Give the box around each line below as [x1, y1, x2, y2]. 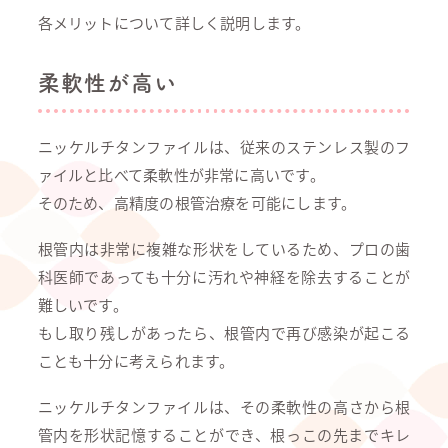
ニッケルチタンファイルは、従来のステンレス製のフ [37, 136, 411, 157]
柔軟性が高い [37, 72, 178, 94]
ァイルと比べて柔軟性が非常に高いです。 [37, 164, 325, 185]
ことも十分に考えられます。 [37, 350, 235, 371]
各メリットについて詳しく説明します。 [37, 12, 311, 33]
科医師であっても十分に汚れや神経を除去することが [37, 266, 411, 287]
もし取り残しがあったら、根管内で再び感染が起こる [37, 322, 411, 343]
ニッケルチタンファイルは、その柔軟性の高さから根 [37, 396, 411, 417]
